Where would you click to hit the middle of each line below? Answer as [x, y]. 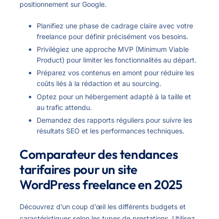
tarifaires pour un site [79, 169]
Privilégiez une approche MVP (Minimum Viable [113, 49]
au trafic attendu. [64, 107]
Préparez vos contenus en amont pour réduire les [115, 73]
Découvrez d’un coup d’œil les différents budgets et [103, 206]
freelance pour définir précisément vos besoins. [112, 37]
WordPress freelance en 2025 [101, 184]
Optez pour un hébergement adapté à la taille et [114, 96]
